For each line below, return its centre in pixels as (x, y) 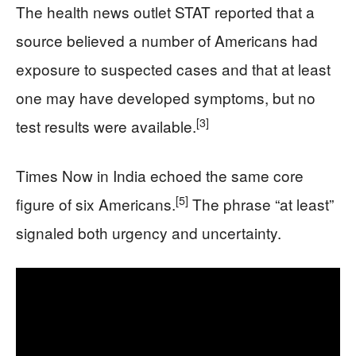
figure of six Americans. (96, 203)
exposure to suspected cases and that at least (173, 68)
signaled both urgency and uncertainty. (149, 232)
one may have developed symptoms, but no (166, 97)
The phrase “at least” (261, 203)
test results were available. (106, 126)
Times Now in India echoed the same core (160, 175)
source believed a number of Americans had (167, 40)
